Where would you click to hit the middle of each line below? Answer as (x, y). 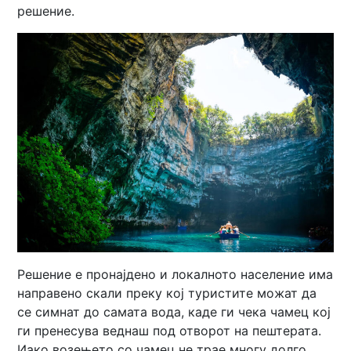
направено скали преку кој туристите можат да (167, 293)
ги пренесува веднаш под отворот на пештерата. (170, 331)
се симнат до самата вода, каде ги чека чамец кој (174, 312)
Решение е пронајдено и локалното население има (175, 275)
